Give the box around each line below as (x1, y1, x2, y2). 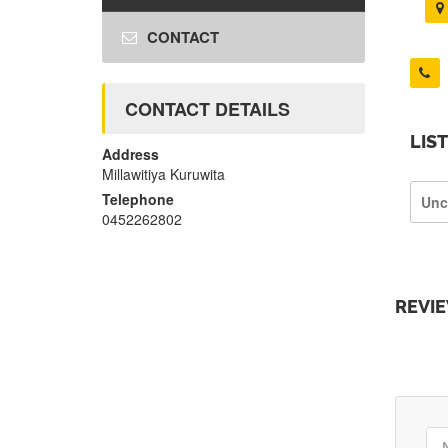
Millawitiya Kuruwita (102, 164, 225, 185)
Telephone (102, 189, 174, 210)
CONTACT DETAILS (125, 96, 290, 123)
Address (102, 144, 159, 165)
